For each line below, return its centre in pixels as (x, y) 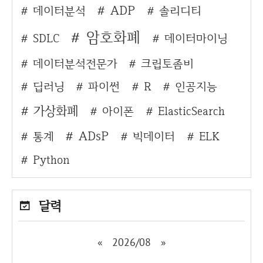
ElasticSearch (191, 111)
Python (51, 160)
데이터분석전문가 (75, 64)
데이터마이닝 (196, 38)
